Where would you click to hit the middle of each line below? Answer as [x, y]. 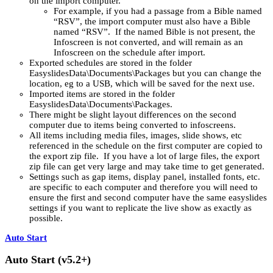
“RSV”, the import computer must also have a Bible [152, 21]
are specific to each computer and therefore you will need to [144, 187]
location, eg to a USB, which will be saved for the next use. [142, 83]
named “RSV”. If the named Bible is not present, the [154, 31]
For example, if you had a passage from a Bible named [158, 11]
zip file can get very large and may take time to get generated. [147, 166]
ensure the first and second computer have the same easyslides [148, 197]
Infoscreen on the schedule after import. [129, 52]
